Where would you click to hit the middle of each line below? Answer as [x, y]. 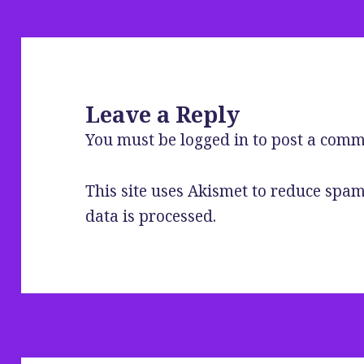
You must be [133, 139]
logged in [215, 139]
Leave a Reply [163, 114]
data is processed [149, 216]
